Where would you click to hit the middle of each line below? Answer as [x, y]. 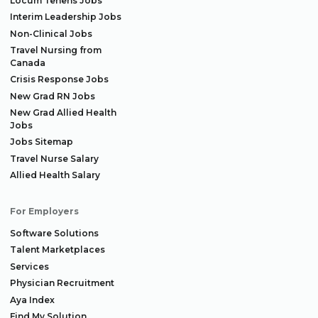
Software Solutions [54, 233]
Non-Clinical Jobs [51, 33]
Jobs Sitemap [42, 142]
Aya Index [32, 300]
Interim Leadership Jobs [66, 17]
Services [29, 266]
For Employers [44, 211]
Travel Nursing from [56, 50]
